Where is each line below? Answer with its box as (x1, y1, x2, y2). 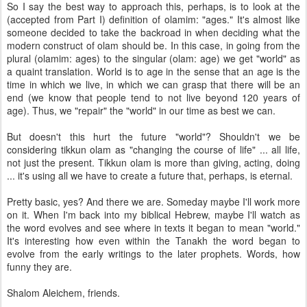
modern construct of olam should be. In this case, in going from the (7, 38, 300, 52)
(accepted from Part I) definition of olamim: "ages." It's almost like (7, 12, 300, 26)
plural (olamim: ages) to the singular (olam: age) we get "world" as (7, 51, 300, 65)
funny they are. (7, 260, 72, 273)
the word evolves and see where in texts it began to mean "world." (7, 221, 300, 234)
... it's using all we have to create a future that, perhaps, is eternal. (7, 169, 293, 182)
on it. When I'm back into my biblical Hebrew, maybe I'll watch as (7, 208, 300, 221)
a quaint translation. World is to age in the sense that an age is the (7, 64, 300, 78)
